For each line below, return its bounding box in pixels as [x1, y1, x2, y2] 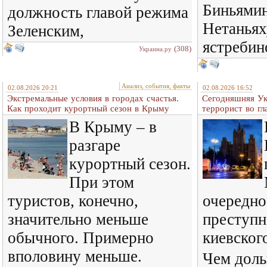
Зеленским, [8, 22, 84, 40]
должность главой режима [8, 4, 188, 21]
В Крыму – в [69, 118, 157, 136]
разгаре [69, 136, 120, 154]
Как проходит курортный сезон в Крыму [7, 104, 169, 113]
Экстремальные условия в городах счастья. [7, 94, 179, 103]
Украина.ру [139, 45, 172, 52]
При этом [69, 173, 134, 191]
